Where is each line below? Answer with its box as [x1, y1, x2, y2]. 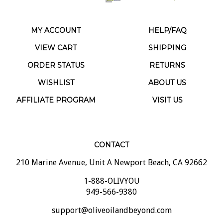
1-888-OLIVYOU [83, 167, 140, 177]
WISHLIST [37, 69, 74, 79]
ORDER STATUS [27, 52, 85, 61]
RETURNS [149, 52, 185, 61]
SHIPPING [148, 34, 186, 44]
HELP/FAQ [148, 17, 187, 26]
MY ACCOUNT [31, 17, 81, 26]
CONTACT [94, 131, 129, 141]
